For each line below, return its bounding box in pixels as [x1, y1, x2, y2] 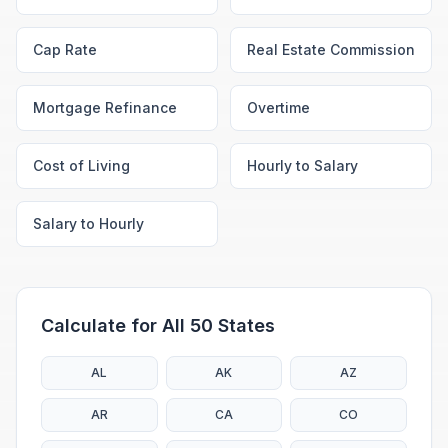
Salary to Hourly [33, 215, 144, 232]
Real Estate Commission [247, 41, 415, 58]
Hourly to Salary [247, 157, 358, 174]
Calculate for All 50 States [41, 315, 275, 336]
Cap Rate [33, 41, 97, 58]
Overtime [247, 99, 310, 116]
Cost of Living [33, 157, 130, 174]
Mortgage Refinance [33, 99, 177, 116]
